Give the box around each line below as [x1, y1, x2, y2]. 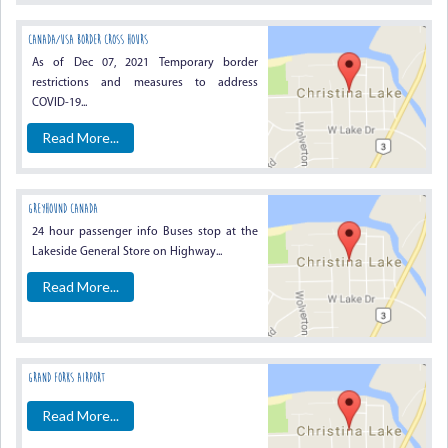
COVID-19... [32, 97, 87, 109]
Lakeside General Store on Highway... [32, 246, 222, 258]
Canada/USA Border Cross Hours [28, 32, 148, 47]
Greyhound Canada [28, 201, 98, 216]
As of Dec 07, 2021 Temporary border [32, 57, 259, 69]
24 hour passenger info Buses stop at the [32, 226, 259, 238]
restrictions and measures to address [32, 77, 259, 89]
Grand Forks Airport [28, 370, 105, 385]
